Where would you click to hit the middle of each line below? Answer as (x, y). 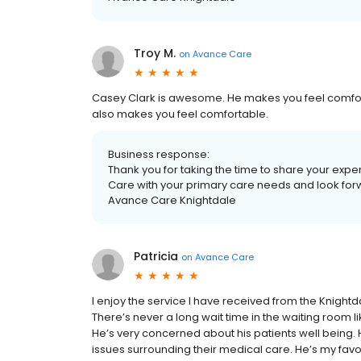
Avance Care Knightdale (172, 200)
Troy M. (155, 53)
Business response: (159, 154)
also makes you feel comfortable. (180, 114)
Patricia (156, 256)
